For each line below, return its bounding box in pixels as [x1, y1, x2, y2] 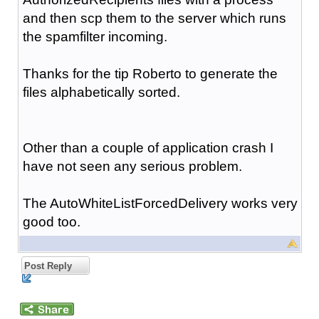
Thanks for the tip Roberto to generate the [22, 66, 278, 81]
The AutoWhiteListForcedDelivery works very [22, 195, 298, 211]
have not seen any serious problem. [22, 158, 242, 174]
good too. [22, 214, 80, 229]
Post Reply [21, 260, 72, 271]
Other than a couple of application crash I [22, 140, 273, 155]
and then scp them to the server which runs [22, 10, 286, 26]
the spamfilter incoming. [22, 28, 167, 44]
